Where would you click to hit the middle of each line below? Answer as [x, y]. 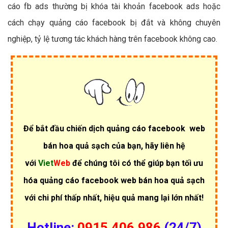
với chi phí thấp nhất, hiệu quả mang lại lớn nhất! [114, 197]
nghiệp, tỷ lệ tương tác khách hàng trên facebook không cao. [112, 39]
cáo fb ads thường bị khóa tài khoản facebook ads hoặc [114, 6]
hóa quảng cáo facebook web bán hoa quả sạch [114, 180]
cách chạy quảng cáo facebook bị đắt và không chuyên [114, 22]
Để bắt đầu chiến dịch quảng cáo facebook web [114, 128]
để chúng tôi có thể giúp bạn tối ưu [137, 163]
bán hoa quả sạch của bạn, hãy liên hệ [114, 146]
